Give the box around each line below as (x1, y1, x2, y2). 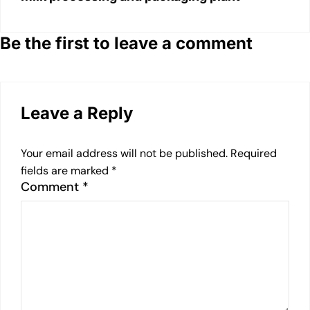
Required (230, 145, 277, 161)
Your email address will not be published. (21, 145, 228, 161)
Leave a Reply (21, 102, 133, 123)
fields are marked (21, 163, 111, 178)
